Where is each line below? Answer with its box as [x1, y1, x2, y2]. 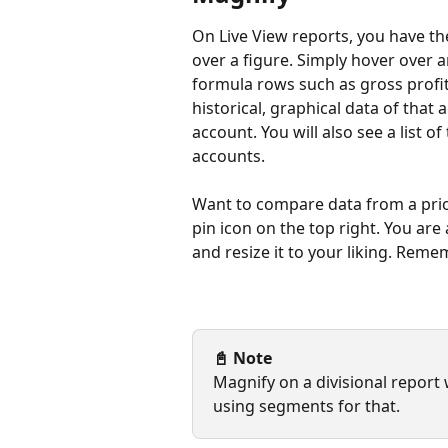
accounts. [192, 144, 265, 167]
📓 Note [213, 346, 272, 369]
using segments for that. [213, 395, 404, 417]
